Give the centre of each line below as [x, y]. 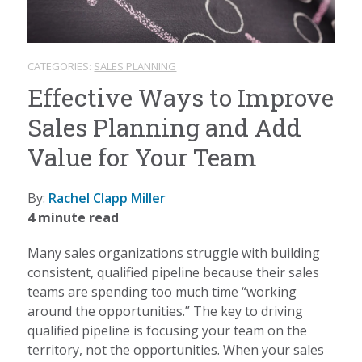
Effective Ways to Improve [181, 98]
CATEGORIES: [61, 67]
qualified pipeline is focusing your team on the [168, 331]
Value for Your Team [143, 158]
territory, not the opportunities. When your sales [176, 350]
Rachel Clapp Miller [107, 198]
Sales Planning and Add [165, 128]
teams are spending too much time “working [162, 292]
